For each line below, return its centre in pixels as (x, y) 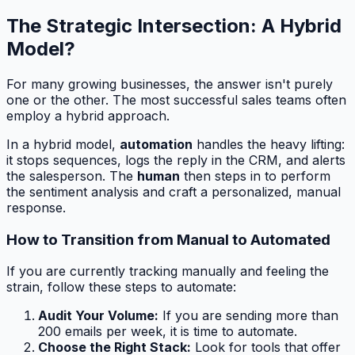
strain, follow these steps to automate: (121, 287)
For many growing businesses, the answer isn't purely (170, 84)
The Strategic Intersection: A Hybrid (174, 25)
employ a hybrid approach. (88, 115)
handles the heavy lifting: (269, 144)
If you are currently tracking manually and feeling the (168, 271)
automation (156, 144)
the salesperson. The (72, 176)
